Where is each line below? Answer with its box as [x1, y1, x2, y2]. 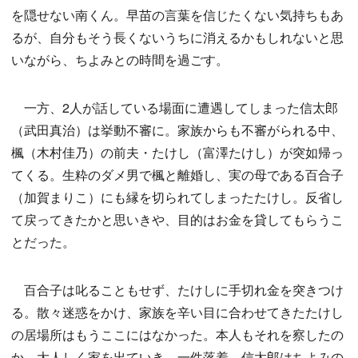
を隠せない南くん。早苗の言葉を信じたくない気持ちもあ [11, 5, 344, 24]
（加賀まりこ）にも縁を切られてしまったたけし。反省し [11, 187, 344, 206]
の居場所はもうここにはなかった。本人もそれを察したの [11, 324, 344, 344]
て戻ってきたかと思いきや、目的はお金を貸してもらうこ [11, 209, 344, 229]
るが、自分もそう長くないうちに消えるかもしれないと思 [11, 27, 344, 46]
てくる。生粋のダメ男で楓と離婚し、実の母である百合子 [11, 165, 344, 184]
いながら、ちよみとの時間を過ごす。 [11, 50, 229, 69]
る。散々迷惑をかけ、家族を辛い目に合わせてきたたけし [11, 302, 344, 321]
